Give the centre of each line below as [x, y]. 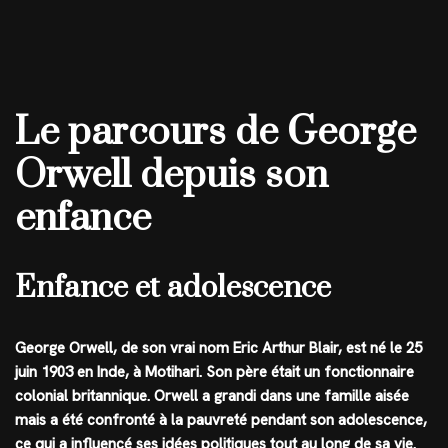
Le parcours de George [215, 132]
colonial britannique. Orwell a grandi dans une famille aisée [212, 395]
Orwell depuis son [171, 175]
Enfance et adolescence [173, 287]
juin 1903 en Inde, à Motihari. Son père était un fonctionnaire [214, 371]
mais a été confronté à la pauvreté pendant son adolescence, [221, 419]
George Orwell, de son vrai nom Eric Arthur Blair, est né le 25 [218, 347]
